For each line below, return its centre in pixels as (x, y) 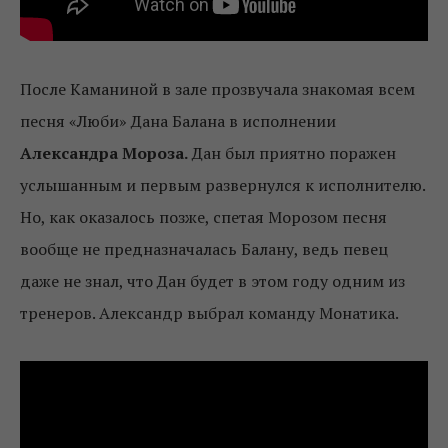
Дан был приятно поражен (292, 152)
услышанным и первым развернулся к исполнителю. (222, 184)
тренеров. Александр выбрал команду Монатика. (209, 312)
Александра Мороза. (104, 152)
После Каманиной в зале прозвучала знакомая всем (217, 88)
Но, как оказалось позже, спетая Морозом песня (203, 216)
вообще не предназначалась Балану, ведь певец (204, 248)
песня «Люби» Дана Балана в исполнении (178, 120)
